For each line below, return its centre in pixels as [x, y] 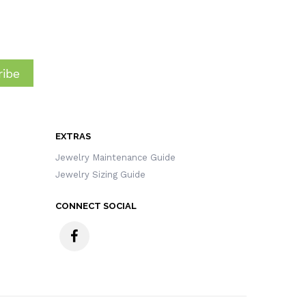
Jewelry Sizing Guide [101, 175]
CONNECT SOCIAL [96, 206]
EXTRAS [73, 136]
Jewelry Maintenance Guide [116, 157]
